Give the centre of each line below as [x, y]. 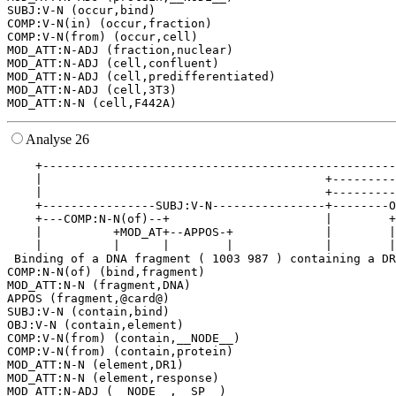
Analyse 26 [57, 140]
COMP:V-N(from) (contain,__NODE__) [124, 339]
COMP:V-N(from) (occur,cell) [103, 37]
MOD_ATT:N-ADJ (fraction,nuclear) [120, 50]
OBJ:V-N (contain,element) [95, 325]
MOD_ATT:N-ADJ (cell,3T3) [92, 90]
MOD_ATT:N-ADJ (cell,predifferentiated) [141, 77]
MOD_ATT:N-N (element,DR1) [95, 365]
